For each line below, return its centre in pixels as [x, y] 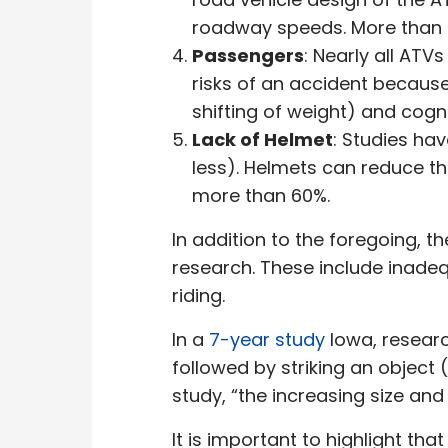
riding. [203, 295]
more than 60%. [263, 195]
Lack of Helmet [262, 139]
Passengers [248, 55]
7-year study [267, 339]
